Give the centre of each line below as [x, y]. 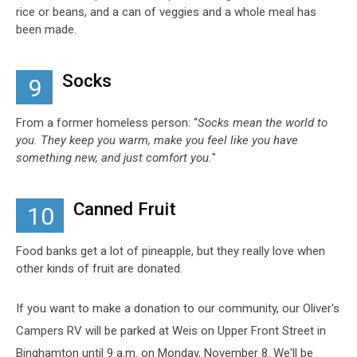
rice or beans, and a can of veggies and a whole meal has [166, 12]
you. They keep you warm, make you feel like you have [157, 140]
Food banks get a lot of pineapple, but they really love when [171, 251]
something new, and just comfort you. [114, 157]
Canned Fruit [125, 208]
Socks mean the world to [263, 122]
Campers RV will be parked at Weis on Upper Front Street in [171, 330]
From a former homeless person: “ [107, 122]
